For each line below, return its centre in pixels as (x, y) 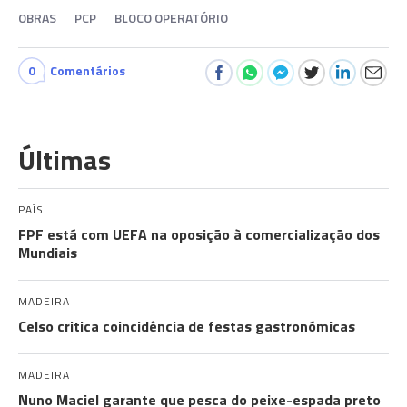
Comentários (88, 70)
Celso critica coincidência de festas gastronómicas (187, 326)
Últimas (65, 160)
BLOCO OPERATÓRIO (171, 18)
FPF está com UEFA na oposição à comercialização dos (199, 234)
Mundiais (48, 253)
